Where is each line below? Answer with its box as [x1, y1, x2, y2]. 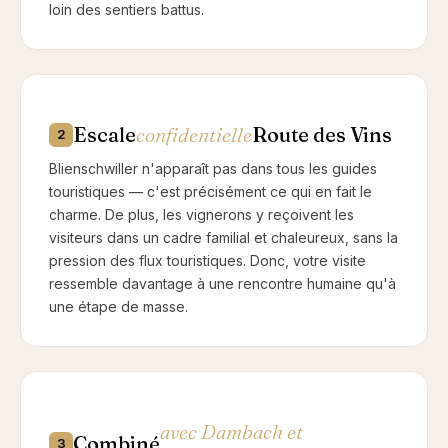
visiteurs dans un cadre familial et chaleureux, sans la [49, 228, 398, 246]
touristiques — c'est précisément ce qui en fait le [49, 182, 372, 200]
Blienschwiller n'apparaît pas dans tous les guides [49, 159, 377, 177]
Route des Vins [252, 121, 392, 147]
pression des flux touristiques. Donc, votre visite [49, 251, 366, 269]
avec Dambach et [160, 418, 303, 444]
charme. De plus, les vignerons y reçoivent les [49, 205, 354, 223]
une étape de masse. [49, 297, 188, 315]
